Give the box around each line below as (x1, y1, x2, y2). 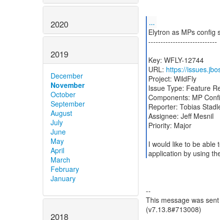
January (51, 173, 76, 184)
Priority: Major (148, 120, 192, 130)
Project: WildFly (148, 74, 196, 83)
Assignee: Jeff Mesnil (148, 111, 214, 121)
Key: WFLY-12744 (148, 55, 204, 65)
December (51, 71, 83, 81)
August (51, 108, 72, 118)
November (51, 80, 84, 90)
